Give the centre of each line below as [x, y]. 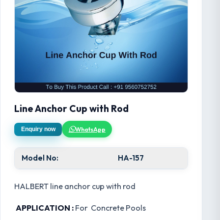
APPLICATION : [45, 208]
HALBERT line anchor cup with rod [75, 186]
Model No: [40, 158]
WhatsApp [90, 129]
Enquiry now [38, 129]
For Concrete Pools [110, 208]
